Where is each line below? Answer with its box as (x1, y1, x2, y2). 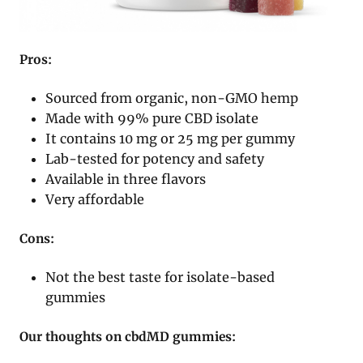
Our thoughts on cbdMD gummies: (19, 329, 236, 345)
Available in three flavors (45, 171, 207, 188)
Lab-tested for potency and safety (45, 151, 265, 168)
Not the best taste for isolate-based (45, 269, 275, 286)
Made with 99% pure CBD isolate (45, 110, 259, 127)
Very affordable (45, 191, 145, 208)
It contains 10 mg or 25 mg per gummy (45, 130, 296, 147)
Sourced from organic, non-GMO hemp (45, 90, 299, 107)
